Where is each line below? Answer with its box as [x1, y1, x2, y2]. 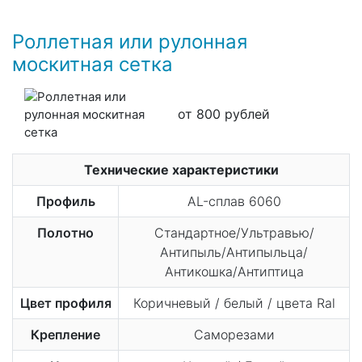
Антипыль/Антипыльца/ [160, 243, 308, 260]
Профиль [36, 192, 95, 209]
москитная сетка [12, 52, 173, 76]
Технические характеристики [83, 161, 279, 178]
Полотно [37, 224, 94, 241]
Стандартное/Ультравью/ [154, 224, 314, 241]
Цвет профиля [19, 294, 112, 311]
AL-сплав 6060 [187, 192, 281, 209]
